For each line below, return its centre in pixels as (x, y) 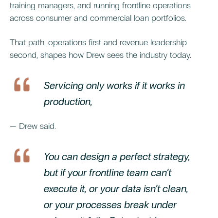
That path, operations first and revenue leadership (98, 43)
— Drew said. (33, 126)
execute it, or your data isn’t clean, (116, 189)
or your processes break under (110, 205)
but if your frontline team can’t (108, 173)
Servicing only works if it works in (114, 86)
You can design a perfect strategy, (117, 157)
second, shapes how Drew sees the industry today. (100, 55)
